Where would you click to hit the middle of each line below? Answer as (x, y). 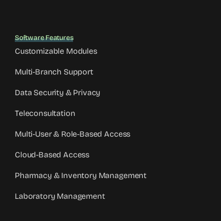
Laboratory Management (60, 196)
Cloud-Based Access (52, 154)
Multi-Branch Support (54, 72)
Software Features (44, 37)
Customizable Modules (56, 51)
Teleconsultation (45, 113)
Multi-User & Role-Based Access (73, 134)
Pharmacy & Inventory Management (81, 175)
